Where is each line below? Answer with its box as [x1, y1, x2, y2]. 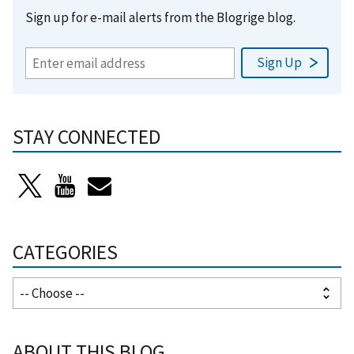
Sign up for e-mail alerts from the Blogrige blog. [25, 8, 296, 26]
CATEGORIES [13, 239, 118, 265]
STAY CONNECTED [13, 123, 160, 149]
